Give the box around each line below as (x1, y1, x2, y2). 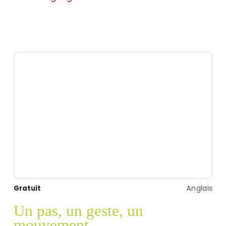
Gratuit (13, 183, 41, 193)
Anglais (187, 183, 213, 193)
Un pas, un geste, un (13, 202, 143, 220)
